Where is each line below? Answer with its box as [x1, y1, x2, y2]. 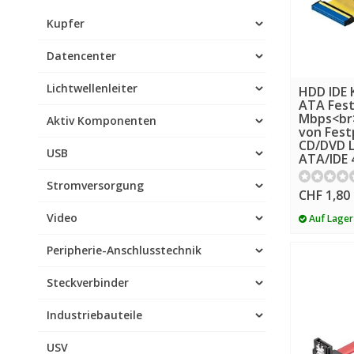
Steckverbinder [47, 275, 129, 290]
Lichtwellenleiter [47, 81, 137, 96]
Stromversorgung [47, 178, 144, 193]
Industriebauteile [47, 307, 142, 322]
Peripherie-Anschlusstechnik [47, 243, 201, 258]
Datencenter [47, 48, 116, 63]
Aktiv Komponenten [47, 113, 156, 128]
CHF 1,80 [299, 186, 350, 205]
